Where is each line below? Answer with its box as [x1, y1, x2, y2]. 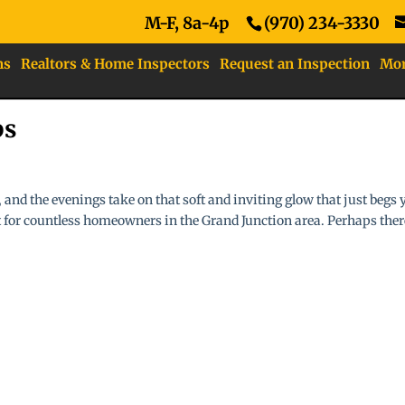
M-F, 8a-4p [144, 12, 229, 33]
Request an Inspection [220, 54, 370, 72]
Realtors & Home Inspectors [21, 54, 210, 72]
